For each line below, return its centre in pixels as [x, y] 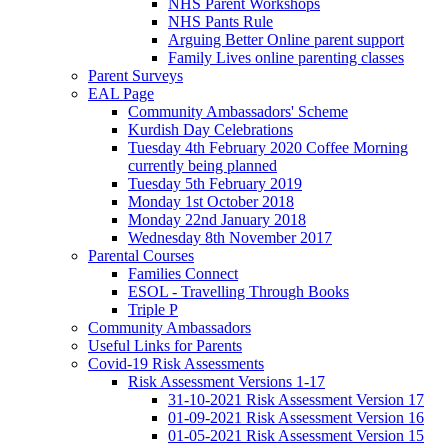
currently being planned [202, 165]
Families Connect [183, 273]
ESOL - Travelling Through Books [238, 291]
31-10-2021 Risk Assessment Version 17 [296, 399]
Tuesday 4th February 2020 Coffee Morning [268, 147]
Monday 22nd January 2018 [217, 219]
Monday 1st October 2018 [211, 201]
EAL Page [121, 93]
